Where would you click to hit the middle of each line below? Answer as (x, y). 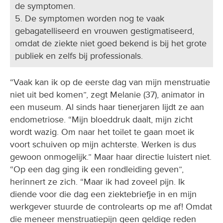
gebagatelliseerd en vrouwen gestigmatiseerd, (105, 31)
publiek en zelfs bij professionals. (79, 56)
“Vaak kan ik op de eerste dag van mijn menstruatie (110, 82)
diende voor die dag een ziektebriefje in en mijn (103, 194)
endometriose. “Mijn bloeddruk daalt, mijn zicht (101, 120)
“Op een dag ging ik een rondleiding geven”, (97, 169)
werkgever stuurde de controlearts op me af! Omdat (111, 207)
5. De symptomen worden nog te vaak (90, 19)
